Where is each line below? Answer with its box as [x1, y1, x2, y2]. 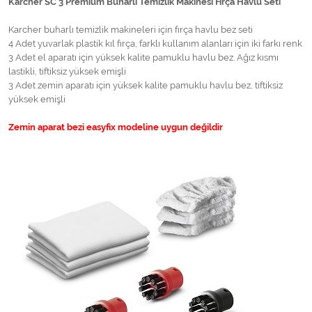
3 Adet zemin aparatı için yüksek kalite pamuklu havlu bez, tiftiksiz [8, 80, 283, 91]
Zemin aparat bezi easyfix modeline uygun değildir [8, 122, 223, 133]
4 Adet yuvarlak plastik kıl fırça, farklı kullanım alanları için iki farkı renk [8, 38, 302, 49]
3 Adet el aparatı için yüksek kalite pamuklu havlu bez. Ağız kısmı [8, 52, 279, 63]
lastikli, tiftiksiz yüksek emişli [8, 66, 126, 77]
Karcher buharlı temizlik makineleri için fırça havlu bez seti [8, 24, 253, 36]
